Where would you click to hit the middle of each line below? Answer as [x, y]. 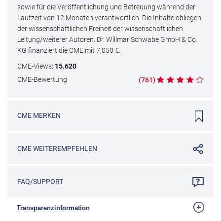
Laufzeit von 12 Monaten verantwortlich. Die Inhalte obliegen [109, 18]
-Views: [43, 66]
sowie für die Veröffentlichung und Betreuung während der [106, 7]
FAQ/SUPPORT [40, 182]
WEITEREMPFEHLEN [64, 149]
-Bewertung [49, 79]
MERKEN [46, 116]
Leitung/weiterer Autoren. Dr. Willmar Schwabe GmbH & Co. [107, 39]
